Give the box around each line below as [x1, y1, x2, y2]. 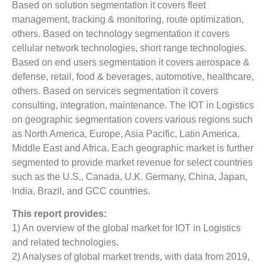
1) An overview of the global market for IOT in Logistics [12, 222, 241, 233]
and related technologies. [12, 237, 119, 247]
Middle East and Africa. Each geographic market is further [12, 142, 253, 153]
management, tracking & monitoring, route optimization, [12, 14, 244, 24]
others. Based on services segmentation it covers [12, 85, 218, 96]
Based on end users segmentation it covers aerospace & [12, 57, 250, 67]
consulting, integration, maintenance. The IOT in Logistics [12, 100, 254, 110]
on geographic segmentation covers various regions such [12, 114, 253, 125]
